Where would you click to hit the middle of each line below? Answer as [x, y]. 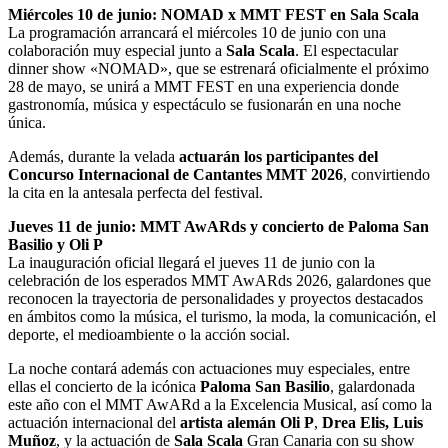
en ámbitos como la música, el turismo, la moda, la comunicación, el [222, 317]
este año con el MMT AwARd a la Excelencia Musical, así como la [220, 405]
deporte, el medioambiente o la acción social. [149, 335]
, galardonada [372, 387]
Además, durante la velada [93, 157]
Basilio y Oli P [55, 245]
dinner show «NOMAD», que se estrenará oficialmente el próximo [218, 69]
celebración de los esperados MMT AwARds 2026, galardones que [219, 281]
